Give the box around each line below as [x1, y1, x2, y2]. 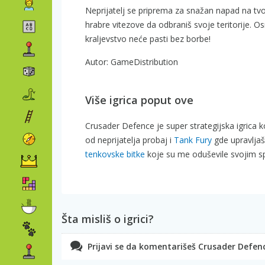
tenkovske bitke [85, 148, 145, 160]
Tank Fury [174, 134, 212, 146]
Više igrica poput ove [85, 92, 193, 107]
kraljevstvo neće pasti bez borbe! [85, 33, 211, 44]
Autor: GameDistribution [85, 56, 178, 67]
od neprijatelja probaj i [85, 134, 174, 146]
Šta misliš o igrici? [62, 211, 154, 226]
